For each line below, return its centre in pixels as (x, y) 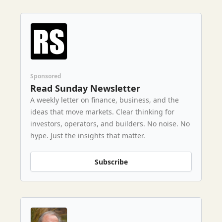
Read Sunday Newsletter (85, 88)
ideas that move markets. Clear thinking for (102, 112)
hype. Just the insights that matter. (88, 136)
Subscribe (111, 162)
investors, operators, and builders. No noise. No (110, 124)
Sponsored (46, 76)
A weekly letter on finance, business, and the (105, 100)
